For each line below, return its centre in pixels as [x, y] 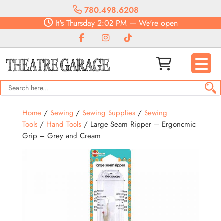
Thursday [79, 23]
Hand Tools [64, 124]
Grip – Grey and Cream [61, 136]
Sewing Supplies [109, 113]
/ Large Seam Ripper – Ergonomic [138, 124]
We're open [158, 23]
